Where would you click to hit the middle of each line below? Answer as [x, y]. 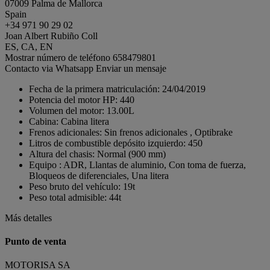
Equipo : [45, 165]
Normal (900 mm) [131, 154]
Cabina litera [85, 121]
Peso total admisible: [68, 197]
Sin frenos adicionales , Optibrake [168, 132]
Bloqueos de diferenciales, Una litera [99, 175]
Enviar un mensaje [131, 68]
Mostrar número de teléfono [59, 57]
